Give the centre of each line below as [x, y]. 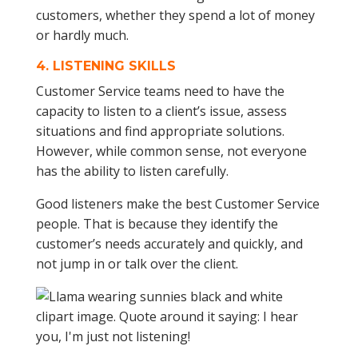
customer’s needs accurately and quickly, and [169, 244]
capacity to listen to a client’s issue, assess [161, 111]
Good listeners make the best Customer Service [177, 204]
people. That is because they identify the [157, 224]
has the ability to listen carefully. [132, 171]
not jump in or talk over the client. [137, 264]
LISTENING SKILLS [114, 66]
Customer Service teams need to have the [160, 91]
